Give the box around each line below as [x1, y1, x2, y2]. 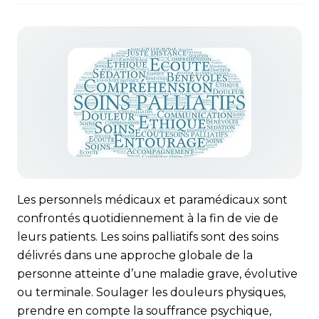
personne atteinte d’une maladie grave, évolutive [17, 267, 298, 281]
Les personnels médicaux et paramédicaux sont [17, 193, 288, 206]
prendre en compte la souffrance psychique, [17, 304, 271, 318]
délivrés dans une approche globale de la [17, 249, 253, 262]
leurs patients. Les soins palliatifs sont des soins [17, 230, 278, 244]
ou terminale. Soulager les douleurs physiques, [17, 286, 286, 299]
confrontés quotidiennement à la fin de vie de [17, 211, 278, 225]
